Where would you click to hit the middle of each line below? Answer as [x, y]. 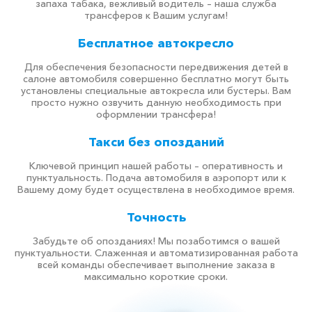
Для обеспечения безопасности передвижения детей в [156, 67]
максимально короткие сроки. [156, 276]
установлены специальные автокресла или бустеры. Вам [156, 91]
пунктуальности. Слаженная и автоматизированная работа [156, 253]
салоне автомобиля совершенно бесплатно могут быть [156, 79]
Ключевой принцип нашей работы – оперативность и [156, 166]
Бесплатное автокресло [156, 43]
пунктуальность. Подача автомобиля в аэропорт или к [156, 178]
